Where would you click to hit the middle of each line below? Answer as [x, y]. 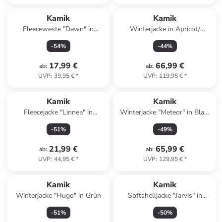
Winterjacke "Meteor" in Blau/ [165, 112]
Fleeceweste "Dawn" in [58, 29]
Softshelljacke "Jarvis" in [165, 195]
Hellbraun [165, 122]
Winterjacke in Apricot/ [165, 29]
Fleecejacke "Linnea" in [58, 112]
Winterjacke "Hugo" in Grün [58, 195]
